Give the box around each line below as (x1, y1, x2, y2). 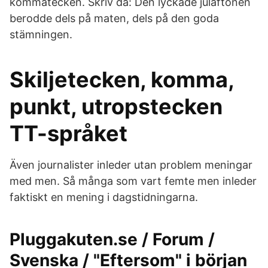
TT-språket (10, 120, 127, 147)
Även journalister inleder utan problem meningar (10, 159, 252, 171)
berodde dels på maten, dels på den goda (10, 12, 219, 25)
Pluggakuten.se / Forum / (10, 229, 215, 249)
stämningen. (10, 28, 72, 41)
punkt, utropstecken (10, 93, 223, 120)
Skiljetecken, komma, (10, 66, 234, 93)
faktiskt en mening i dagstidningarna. (10, 191, 198, 203)
